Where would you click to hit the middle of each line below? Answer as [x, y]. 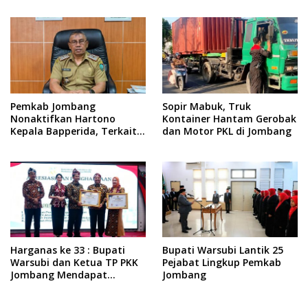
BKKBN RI [32, 300]
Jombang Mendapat [59, 275]
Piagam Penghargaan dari [73, 287]
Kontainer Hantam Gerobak [229, 118]
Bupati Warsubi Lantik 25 [223, 250]
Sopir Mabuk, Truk [207, 106]
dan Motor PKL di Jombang [227, 131]
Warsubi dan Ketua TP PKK [74, 263]
